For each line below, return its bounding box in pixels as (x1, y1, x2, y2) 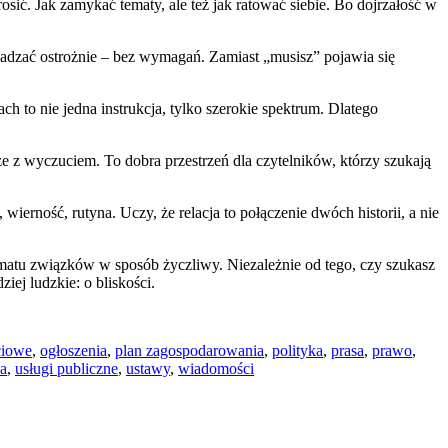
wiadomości (178, 359, 254, 377)
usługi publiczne (15, 359, 118, 377)
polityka (272, 341, 323, 359)
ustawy (126, 359, 170, 377)
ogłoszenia (40, 341, 107, 359)
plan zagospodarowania (115, 341, 264, 359)
